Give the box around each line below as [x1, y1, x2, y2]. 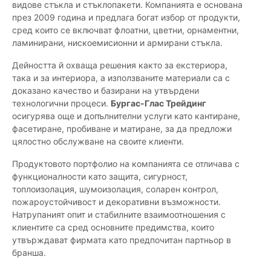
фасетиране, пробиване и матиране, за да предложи [12, 123, 232, 134]
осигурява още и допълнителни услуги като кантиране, [12, 111, 240, 122]
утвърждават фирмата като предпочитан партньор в [12, 235, 231, 246]
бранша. [12, 247, 46, 258]
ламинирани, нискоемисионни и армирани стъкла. [12, 38, 223, 48]
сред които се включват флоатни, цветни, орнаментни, [12, 25, 239, 36]
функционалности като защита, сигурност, [12, 171, 188, 182]
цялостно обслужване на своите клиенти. [12, 136, 184, 147]
